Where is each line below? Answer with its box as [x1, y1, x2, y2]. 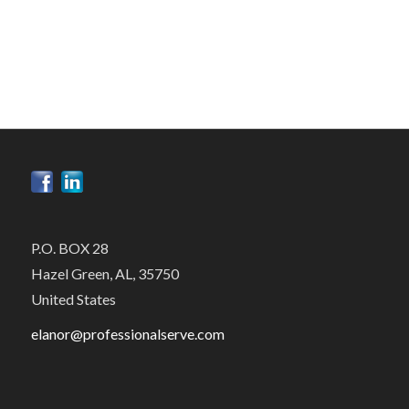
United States [30, 290, 116, 309]
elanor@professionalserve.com [30, 324, 225, 342]
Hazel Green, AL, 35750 [30, 265, 179, 283]
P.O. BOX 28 [30, 239, 109, 257]
